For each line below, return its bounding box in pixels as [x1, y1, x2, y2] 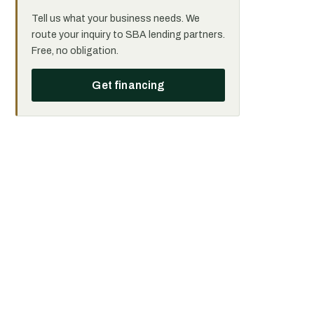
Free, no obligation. [32, 46, 118, 56]
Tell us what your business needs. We [32, 13, 200, 24]
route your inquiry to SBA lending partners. [32, 29, 225, 40]
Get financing [92, 79, 165, 91]
